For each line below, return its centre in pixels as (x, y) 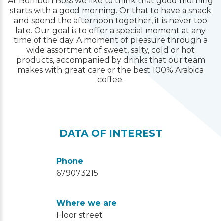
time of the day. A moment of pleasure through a (110, 40)
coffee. (110, 80)
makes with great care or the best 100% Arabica (110, 70)
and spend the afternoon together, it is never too (110, 20)
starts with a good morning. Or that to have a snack (110, 11)
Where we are (87, 203)
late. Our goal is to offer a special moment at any (110, 30)
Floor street (79, 215)
